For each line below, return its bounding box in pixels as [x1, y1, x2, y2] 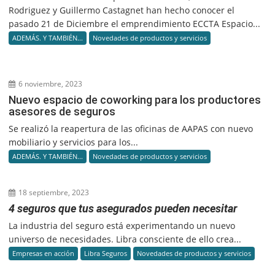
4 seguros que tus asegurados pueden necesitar [9, 202, 238, 215]
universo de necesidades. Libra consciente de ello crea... [9, 233, 242, 246]
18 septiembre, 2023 [17, 187, 90, 198]
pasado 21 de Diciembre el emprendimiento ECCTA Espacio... [9, 18, 261, 30]
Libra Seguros [84, 249, 128, 258]
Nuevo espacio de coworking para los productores [9, 93, 261, 107]
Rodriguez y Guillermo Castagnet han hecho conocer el [9, 4, 235, 17]
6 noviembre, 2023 [17, 79, 83, 90]
